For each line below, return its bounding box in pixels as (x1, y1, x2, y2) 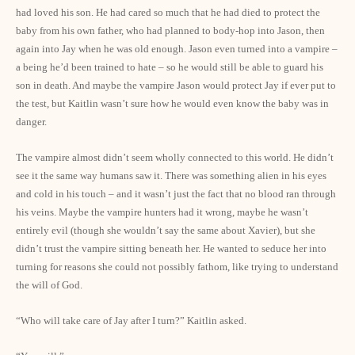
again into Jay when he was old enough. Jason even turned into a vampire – (16, 43, 338, 55)
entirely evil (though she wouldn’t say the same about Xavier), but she (16, 224, 315, 236)
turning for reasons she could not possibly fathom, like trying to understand (16, 261, 338, 273)
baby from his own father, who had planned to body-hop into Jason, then (16, 25, 325, 36)
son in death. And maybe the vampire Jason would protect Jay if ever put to (16, 79, 336, 91)
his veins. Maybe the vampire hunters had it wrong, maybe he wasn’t (16, 206, 308, 218)
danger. (16, 116, 47, 128)
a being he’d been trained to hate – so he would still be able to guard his (16, 61, 323, 73)
